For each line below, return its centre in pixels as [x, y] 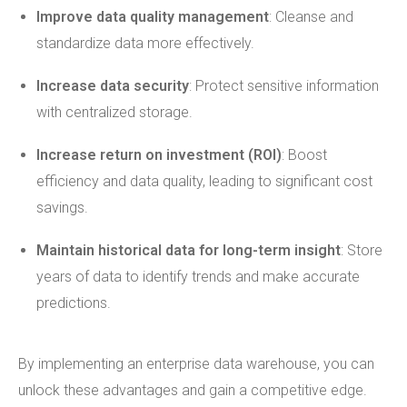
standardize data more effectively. [145, 43]
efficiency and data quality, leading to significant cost [204, 181]
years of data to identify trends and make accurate [198, 277]
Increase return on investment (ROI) [159, 155]
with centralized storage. [114, 112]
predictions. [74, 303]
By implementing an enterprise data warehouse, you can [196, 364]
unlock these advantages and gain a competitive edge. [193, 390]
